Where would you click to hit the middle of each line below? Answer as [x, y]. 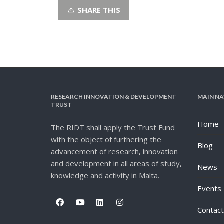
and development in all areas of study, [116, 163]
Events [209, 188]
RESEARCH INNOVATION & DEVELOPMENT [114, 96]
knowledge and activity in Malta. [105, 175]
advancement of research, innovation [114, 151]
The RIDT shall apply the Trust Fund [113, 127]
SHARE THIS [99, 10]
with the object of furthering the [106, 139]
